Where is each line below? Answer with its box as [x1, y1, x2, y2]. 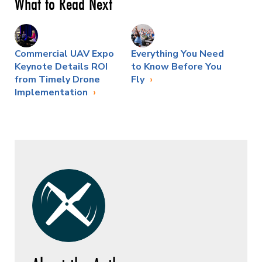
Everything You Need [131, 47, 224, 60]
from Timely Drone [15, 73, 100, 86]
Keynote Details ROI [15, 60, 108, 73]
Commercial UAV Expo [15, 47, 114, 60]
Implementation [15, 85, 90, 99]
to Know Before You [131, 60, 222, 73]
